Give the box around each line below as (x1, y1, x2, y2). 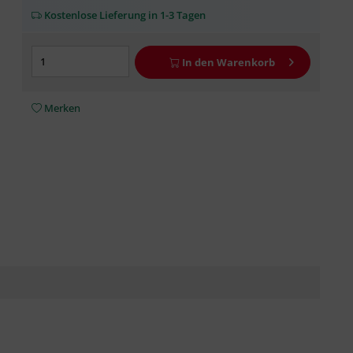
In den (182, 55, 215, 69)
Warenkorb (217, 55, 276, 69)
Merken (43, 101, 80, 115)
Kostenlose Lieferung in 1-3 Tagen (41, 8, 206, 22)
